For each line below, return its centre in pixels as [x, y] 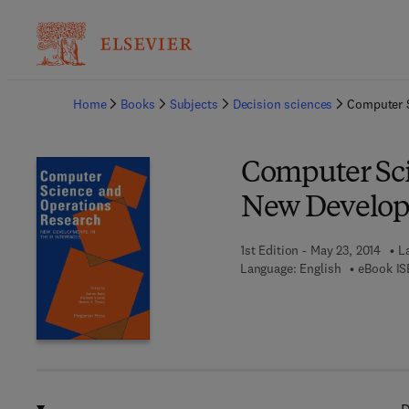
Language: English [290, 268]
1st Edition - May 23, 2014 [310, 250]
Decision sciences [283, 104]
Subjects [194, 104]
